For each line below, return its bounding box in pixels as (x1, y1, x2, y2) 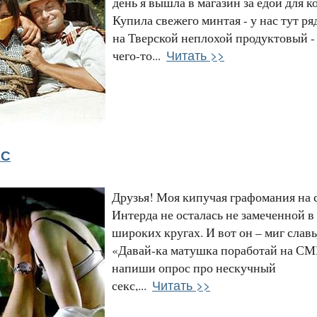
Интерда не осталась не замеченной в (112, 205, 314, 223)
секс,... (112, 276, 146, 294)
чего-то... (113, 46, 161, 64)
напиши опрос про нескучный (112, 258, 276, 276)
